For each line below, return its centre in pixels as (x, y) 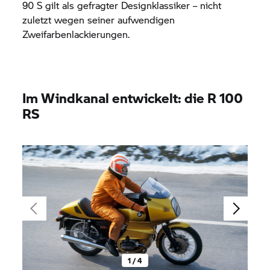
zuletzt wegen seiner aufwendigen (99, 20)
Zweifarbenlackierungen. (76, 34)
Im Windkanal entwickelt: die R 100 (133, 98)
